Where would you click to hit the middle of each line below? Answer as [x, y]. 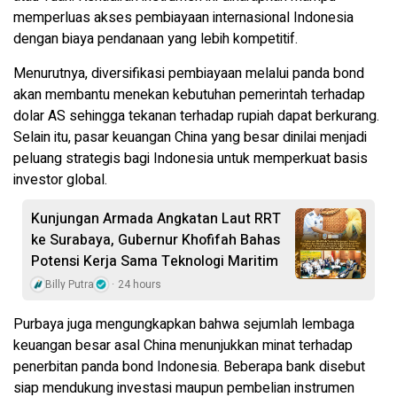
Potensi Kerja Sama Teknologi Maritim [155, 261]
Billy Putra [70, 284]
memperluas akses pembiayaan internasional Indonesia [183, 17]
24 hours [140, 284]
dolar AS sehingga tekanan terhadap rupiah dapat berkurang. [196, 116]
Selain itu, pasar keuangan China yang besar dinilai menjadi [190, 137]
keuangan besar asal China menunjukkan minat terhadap [183, 345]
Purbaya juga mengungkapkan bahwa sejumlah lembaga [184, 324]
